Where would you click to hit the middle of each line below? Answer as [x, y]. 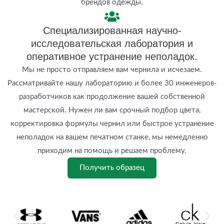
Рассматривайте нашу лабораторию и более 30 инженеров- [112, 83]
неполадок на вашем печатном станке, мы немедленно [112, 137]
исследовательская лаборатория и [112, 43]
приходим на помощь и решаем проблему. [112, 150]
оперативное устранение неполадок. [112, 56]
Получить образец [112, 167]
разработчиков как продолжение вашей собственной [112, 96]
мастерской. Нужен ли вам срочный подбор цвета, [112, 110]
